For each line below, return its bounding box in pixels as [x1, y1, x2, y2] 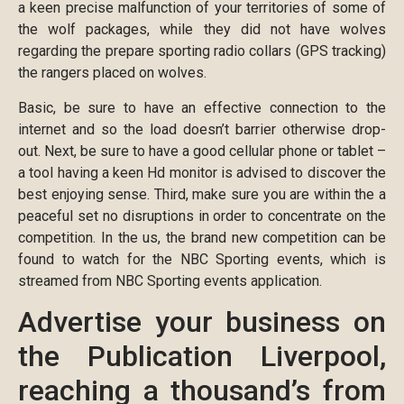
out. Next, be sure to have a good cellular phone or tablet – [18, 142, 386, 160]
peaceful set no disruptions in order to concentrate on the [18, 207, 386, 225]
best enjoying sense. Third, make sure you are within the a [18, 185, 386, 203]
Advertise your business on [18, 305, 386, 340]
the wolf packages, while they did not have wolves [18, 21, 386, 39]
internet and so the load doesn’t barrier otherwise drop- [18, 120, 386, 138]
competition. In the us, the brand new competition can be [18, 228, 386, 246]
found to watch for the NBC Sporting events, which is [18, 250, 386, 268]
